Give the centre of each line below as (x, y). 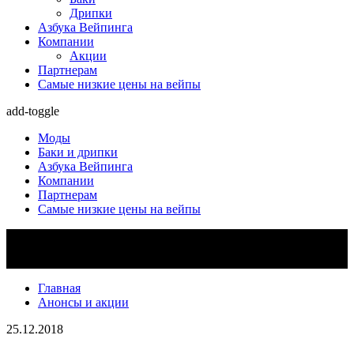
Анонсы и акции (83, 302)
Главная (59, 288)
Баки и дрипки (78, 152)
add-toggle (33, 111)
